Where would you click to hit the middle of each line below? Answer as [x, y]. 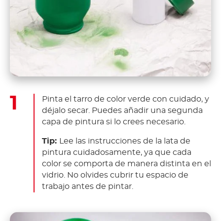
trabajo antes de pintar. [89, 186]
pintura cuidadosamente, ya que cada [117, 152]
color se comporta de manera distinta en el [127, 164]
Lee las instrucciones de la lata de [125, 141]
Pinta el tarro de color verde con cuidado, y [126, 99]
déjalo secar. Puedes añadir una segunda [122, 110]
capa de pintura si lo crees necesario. [115, 122]
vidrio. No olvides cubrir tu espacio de [115, 175]
